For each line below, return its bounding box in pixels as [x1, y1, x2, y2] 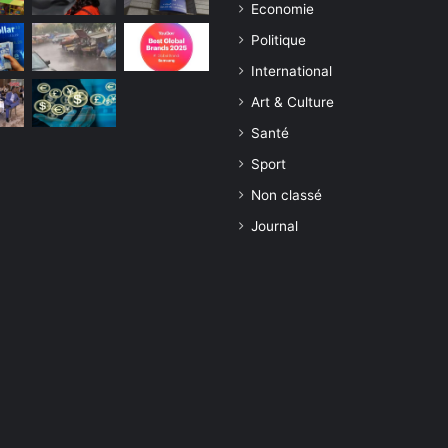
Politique [251, 31, 306, 48]
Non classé [251, 186, 322, 203]
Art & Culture [251, 93, 334, 110]
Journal [251, 217, 298, 234]
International [251, 62, 332, 79]
